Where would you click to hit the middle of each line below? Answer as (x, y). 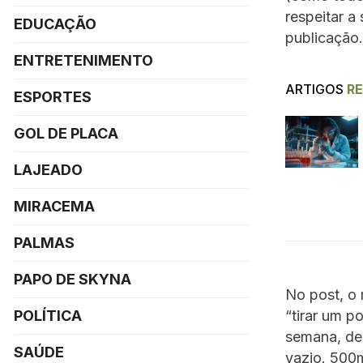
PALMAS (44, 243)
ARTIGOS (314, 89)
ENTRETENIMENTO (83, 60)
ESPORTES (53, 97)
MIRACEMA (54, 206)
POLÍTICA (48, 316)
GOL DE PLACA (66, 133)
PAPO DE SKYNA (73, 279)
